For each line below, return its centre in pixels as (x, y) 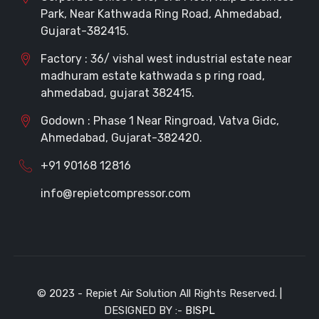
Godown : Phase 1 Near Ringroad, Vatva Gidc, (159, 121)
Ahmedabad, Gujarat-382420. (121, 138)
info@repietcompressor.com (115, 194)
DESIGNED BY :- (145, 311)
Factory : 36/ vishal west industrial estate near (166, 59)
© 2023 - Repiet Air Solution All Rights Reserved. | (159, 294)
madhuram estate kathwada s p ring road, (152, 76)
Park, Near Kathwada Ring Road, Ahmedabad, (161, 14)
